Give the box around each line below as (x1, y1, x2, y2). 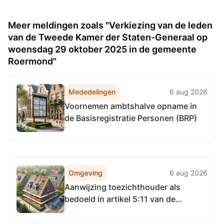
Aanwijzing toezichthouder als (64, 182, 180, 192)
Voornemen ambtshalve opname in (64, 101, 197, 111)
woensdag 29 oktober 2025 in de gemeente (8, 44, 196, 54)
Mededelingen (68, 87, 115, 96)
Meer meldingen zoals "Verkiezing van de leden (8, 20, 212, 30)
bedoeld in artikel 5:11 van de (64, 194, 175, 204)
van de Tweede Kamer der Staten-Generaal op (8, 32, 207, 42)
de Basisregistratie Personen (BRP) (64, 113, 197, 123)
